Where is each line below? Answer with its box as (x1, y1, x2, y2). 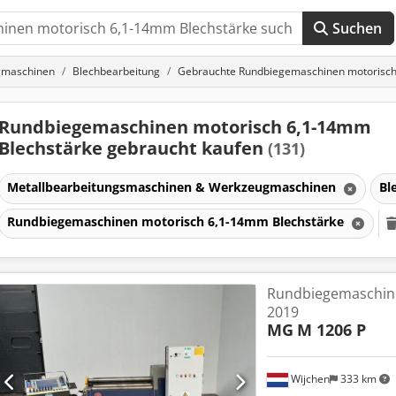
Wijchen (287, 371, 330, 387)
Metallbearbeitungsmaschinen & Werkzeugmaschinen (6, 178, 339, 195)
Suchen (331, 19, 383, 38)
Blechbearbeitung (72, 64, 160, 79)
